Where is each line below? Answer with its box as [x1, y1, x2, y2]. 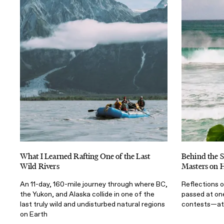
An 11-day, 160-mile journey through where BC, [20, 179, 167, 188]
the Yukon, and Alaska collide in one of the [20, 189, 154, 198]
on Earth [20, 209, 47, 218]
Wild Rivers [20, 160, 59, 171]
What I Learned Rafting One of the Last [20, 150, 150, 161]
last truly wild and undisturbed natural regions [20, 199, 165, 208]
